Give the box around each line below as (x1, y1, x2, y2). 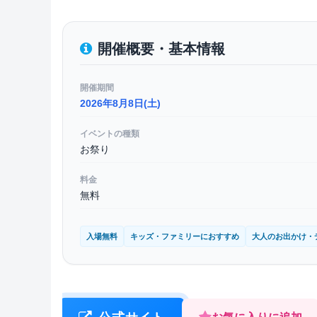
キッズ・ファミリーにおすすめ (130, 231, 239, 241)
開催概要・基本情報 (98, 40, 225, 57)
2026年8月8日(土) (80, 97, 161, 109)
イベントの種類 (80, 128, 139, 139)
